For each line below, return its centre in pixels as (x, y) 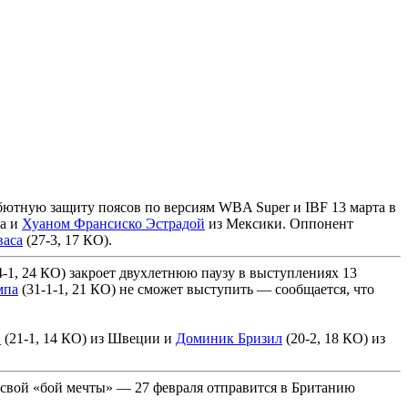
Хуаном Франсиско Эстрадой (113, 223)
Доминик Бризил (229, 338)
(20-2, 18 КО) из (334, 338)
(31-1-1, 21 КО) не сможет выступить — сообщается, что (196, 289)
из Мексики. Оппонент (279, 223)
